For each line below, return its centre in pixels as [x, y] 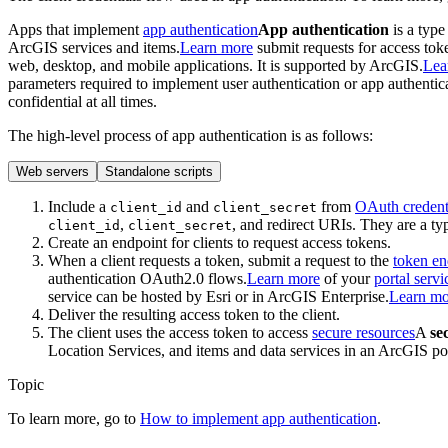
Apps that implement [75, 29]
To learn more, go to [74, 418]
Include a [79, 206]
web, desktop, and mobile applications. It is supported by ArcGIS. [215, 65]
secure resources [363, 332]
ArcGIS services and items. [94, 47]
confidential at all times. [82, 101]
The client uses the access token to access [180, 332]
